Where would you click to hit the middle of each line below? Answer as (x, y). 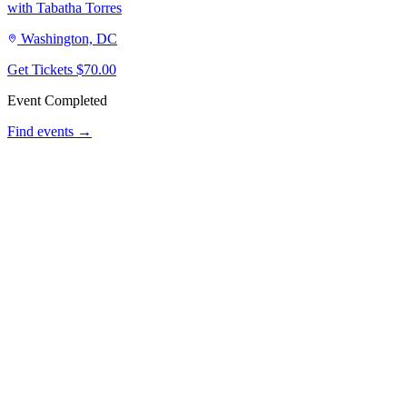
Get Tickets (42, 70)
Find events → (50, 132)
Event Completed (57, 101)
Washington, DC (69, 39)
